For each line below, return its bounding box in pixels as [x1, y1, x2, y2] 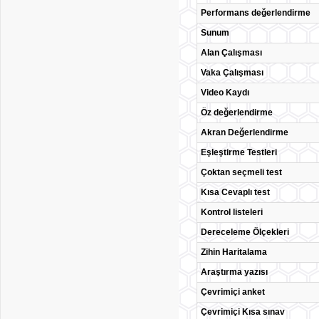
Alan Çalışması [201, 48, 262, 58]
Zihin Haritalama [201, 247, 267, 257]
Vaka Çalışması [201, 68, 263, 78]
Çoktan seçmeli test [201, 167, 282, 177]
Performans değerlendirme [201, 8, 310, 18]
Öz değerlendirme [201, 108, 273, 117]
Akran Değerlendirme [201, 127, 288, 137]
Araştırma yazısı [201, 267, 268, 277]
